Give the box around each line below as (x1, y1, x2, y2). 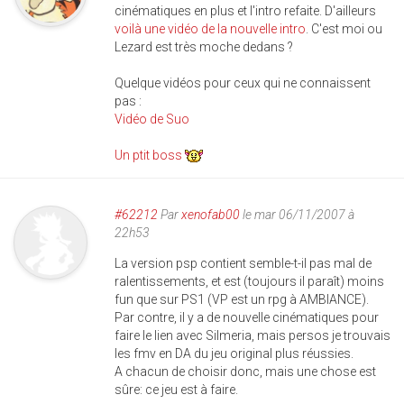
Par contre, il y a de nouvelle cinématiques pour (115, 310, 379, 325)
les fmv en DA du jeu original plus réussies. (115, 346, 353, 361)
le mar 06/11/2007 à (240, 207, 354, 222)
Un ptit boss (115, 148, 185, 162)
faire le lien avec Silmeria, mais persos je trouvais (115, 328, 390, 343)
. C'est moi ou (306, 22, 382, 36)
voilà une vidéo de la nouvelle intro (115, 22, 306, 36)
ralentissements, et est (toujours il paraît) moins (115, 274, 384, 289)
